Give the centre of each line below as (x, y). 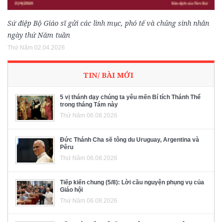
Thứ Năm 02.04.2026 (36, 48)
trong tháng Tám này (89, 105)
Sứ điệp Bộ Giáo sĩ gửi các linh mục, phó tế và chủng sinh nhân (108, 23)
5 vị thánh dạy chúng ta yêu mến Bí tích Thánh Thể (130, 97)
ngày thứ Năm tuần (39, 35)
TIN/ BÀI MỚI (108, 75)
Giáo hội (71, 190)
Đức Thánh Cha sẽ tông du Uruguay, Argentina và (130, 140)
